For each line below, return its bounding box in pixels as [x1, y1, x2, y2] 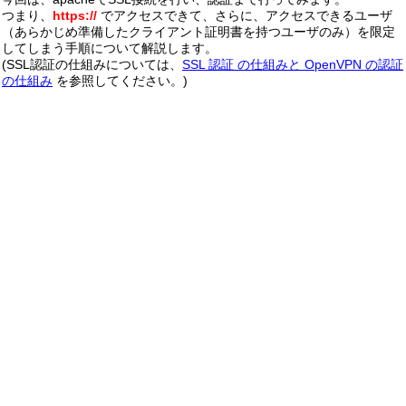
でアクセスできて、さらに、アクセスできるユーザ [97, 8, 392, 24]
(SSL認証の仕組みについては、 [2, 57, 182, 72]
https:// [53, 8, 97, 24]
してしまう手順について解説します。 [2, 41, 217, 56]
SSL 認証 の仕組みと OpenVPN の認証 [182, 57, 403, 72]
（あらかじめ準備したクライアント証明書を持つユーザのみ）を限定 [2, 24, 395, 40]
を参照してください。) [53, 73, 188, 89]
